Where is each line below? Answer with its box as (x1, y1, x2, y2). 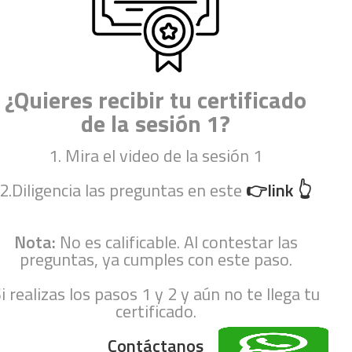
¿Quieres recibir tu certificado (5, 81, 307, 118)
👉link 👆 (246, 176, 313, 203)
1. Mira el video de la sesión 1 (49, 141, 263, 169)
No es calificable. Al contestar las (59, 228, 298, 255)
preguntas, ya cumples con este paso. (19, 245, 292, 273)
